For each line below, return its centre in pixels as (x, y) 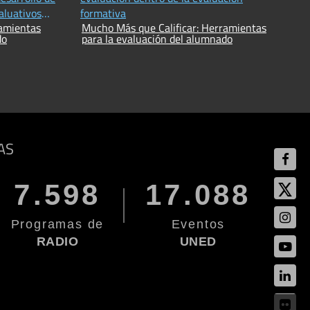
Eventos (198, 224)
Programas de (57, 224)
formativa (103, 13)
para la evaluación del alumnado (157, 38)
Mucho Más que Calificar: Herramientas (174, 27)
